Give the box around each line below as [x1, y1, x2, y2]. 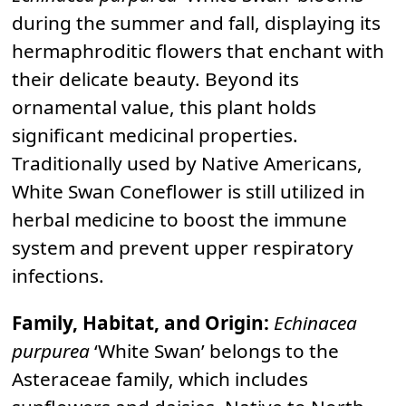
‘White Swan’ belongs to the [90, 337, 339, 363]
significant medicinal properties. [12, 121, 298, 148]
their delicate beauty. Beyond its [12, 65, 299, 92]
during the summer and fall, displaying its [12, 9, 381, 35]
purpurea [12, 337, 90, 363]
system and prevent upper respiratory [12, 234, 353, 260]
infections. [12, 262, 104, 288]
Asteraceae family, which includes [12, 365, 308, 391]
